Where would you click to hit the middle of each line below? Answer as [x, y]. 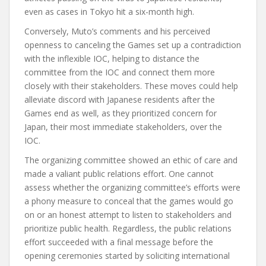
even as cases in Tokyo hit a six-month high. [110, 12]
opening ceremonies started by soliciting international [127, 256]
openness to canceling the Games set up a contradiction [133, 45]
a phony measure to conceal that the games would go [129, 201]
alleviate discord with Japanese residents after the [120, 100]
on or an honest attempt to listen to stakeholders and [128, 215]
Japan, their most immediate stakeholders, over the [123, 127]
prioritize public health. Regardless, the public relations [128, 229]
